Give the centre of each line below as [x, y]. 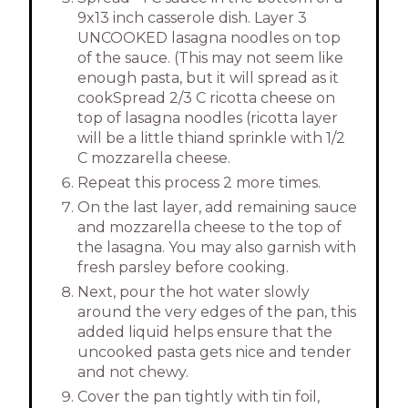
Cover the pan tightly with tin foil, [199, 397]
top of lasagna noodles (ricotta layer [208, 118]
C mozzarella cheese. [154, 158]
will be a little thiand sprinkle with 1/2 [211, 138]
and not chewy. [133, 372]
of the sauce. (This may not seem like [210, 58]
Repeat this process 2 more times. [199, 183]
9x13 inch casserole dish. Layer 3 [192, 18]
